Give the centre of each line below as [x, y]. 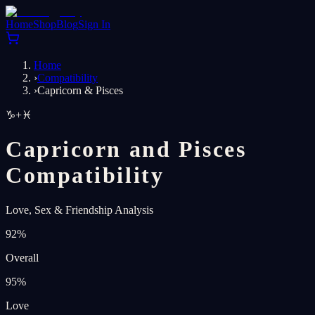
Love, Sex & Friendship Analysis [79, 210]
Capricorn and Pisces [126, 149]
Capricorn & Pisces [80, 90]
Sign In [94, 24]
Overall [22, 257]
